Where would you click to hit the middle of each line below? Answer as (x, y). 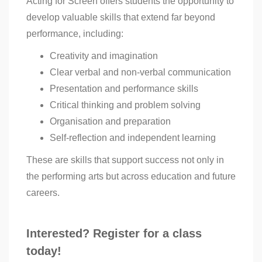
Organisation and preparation (110, 122)
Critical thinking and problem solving (125, 105)
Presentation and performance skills (124, 89)
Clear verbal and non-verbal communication (140, 73)
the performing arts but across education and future (131, 177)
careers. (43, 193)
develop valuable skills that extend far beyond (121, 18)
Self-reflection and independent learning (133, 138)
